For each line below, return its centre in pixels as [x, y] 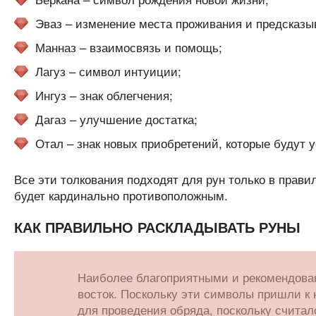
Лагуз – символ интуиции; [108, 71]
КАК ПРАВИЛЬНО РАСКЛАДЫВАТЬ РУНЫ [157, 227]
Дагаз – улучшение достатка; [116, 119]
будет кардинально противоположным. [121, 195]
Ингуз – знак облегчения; [104, 95]
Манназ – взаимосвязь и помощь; [128, 47]
